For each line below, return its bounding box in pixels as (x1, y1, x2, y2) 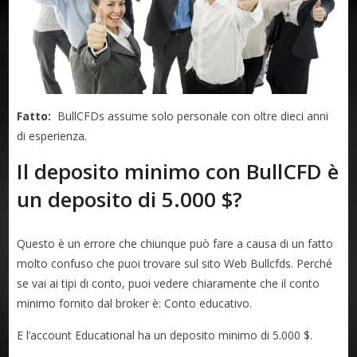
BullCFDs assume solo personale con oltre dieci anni (51, 108, 329, 124)
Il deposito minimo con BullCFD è (17, 157, 339, 186)
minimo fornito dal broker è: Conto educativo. (17, 296, 253, 312)
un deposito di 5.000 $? (17, 185, 243, 214)
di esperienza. (17, 128, 88, 144)
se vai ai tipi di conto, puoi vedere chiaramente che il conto (17, 276, 320, 292)
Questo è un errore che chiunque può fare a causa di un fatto (17, 236, 334, 252)
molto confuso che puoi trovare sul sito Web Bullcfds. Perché (17, 256, 333, 272)
